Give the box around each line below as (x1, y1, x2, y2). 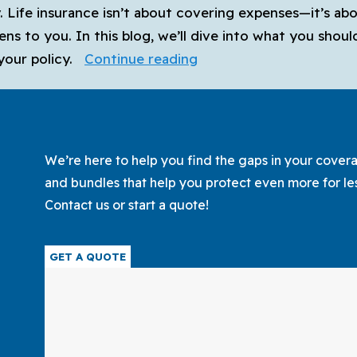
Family (197, 280, 239, 297)
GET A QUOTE (49, 250, 126, 263)
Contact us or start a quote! (44, 197, 209, 213)
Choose (197, 96, 246, 112)
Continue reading (84, 50, 198, 67)
